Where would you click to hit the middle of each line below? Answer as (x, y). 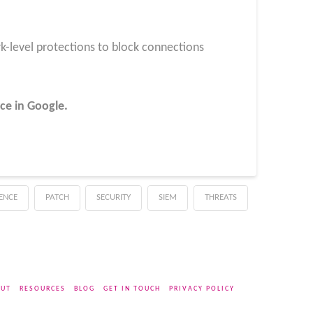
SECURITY (114, 197)
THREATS (221, 197)
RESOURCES (42, 289)
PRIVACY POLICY (202, 289)
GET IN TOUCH (132, 289)
